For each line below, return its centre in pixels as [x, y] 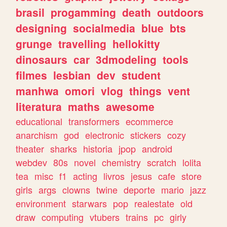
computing [63, 217]
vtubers [105, 217]
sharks [64, 148]
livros [114, 176]
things [146, 90]
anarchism [37, 135]
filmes [32, 75]
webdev [32, 162]
